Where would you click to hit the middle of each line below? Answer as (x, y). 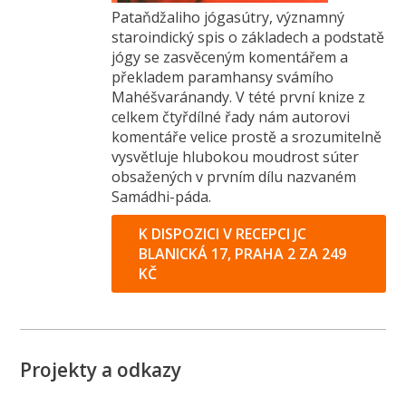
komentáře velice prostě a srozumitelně (247, 137)
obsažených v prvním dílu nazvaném (234, 177)
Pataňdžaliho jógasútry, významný (228, 18)
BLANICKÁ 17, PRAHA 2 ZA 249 (243, 254)
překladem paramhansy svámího (223, 77)
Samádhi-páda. (162, 197)
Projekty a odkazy (101, 370)
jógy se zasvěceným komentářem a (230, 58)
